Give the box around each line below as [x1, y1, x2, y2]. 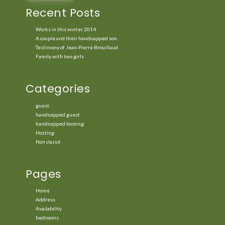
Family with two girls [36, 53, 84, 60]
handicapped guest [36, 111, 80, 118]
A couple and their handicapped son [36, 35, 117, 42]
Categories [26, 81, 90, 97]
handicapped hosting [36, 120, 84, 127]
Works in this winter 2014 [36, 26, 96, 33]
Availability [36, 205, 62, 212]
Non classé [36, 138, 60, 145]
